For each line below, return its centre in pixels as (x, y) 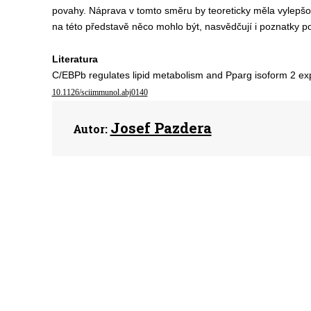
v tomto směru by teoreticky (191, 10)
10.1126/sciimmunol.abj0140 (100, 92)
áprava (112, 10)
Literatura (75, 59)
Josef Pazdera (161, 128)
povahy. (69, 10)
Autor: (90, 129)
